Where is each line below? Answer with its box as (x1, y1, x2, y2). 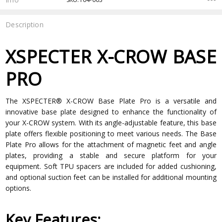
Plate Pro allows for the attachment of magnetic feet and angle (5, 139, 217, 149)
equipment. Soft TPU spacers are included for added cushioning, (5, 161, 217, 171)
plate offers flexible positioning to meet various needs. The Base (5, 128, 217, 138)
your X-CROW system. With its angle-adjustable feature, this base (5, 117, 217, 127)
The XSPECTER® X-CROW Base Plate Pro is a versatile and (5, 96, 217, 106)
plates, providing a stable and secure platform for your (5, 150, 217, 160)
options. (5, 183, 32, 193)
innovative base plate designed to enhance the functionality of (5, 107, 217, 116)
